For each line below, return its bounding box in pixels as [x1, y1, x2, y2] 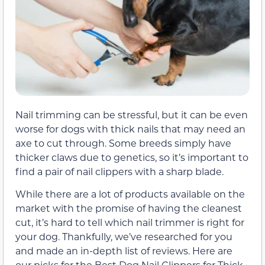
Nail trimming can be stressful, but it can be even [15, 108, 248, 121]
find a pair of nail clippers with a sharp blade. [15, 165, 224, 178]
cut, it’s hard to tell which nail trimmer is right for [15, 216, 244, 229]
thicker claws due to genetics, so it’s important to [15, 151, 248, 164]
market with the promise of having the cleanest [15, 202, 242, 215]
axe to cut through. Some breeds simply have [15, 137, 231, 150]
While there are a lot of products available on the [15, 188, 245, 201]
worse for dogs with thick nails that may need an [15, 122, 245, 135]
